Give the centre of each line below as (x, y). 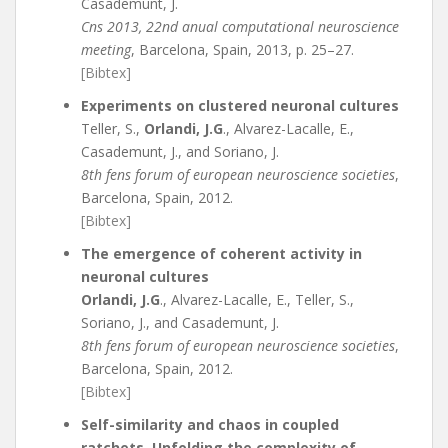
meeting (106, 49)
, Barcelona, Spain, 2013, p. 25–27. (242, 49)
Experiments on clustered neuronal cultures (240, 105)
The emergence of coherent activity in (221, 253)
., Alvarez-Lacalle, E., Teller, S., (257, 299)
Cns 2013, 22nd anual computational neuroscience (240, 26)
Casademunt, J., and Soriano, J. (180, 151)
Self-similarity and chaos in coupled (210, 424)
